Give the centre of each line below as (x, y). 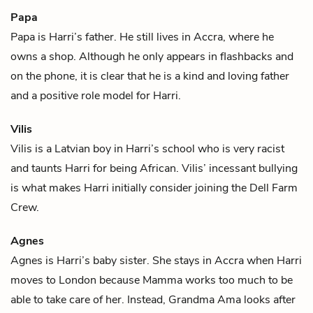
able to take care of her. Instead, (89, 299)
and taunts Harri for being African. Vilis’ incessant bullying (154, 168)
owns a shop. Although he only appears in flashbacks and (152, 56)
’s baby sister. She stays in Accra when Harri (192, 260)
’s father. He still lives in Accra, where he (174, 37)
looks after (270, 299)
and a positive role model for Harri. (96, 95)
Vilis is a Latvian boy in (68, 148)
